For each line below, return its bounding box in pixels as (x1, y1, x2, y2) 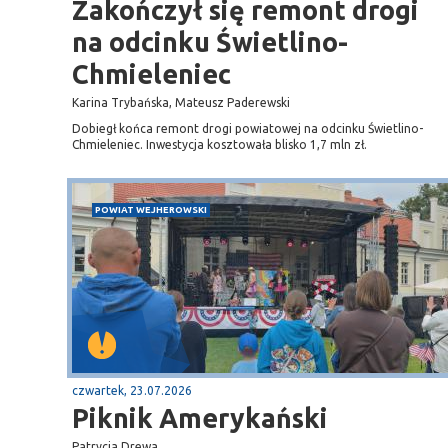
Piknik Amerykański (72, 403, 328, 433)
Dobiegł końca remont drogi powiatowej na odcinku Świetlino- (72, 122, 423, 135)
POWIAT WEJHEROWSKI (95, 204, 207, 215)
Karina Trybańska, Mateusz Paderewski (72, 96, 290, 109)
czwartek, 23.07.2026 (72, 384, 192, 397)
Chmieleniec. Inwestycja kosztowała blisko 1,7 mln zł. (72, 138, 367, 151)
